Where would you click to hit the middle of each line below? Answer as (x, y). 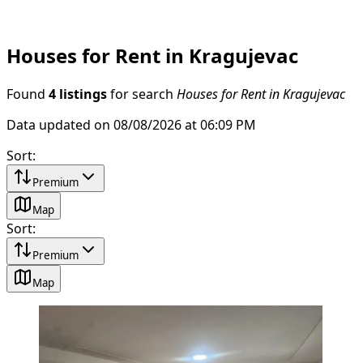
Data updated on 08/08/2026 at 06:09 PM (131, 124)
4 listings (78, 94)
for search (142, 94)
